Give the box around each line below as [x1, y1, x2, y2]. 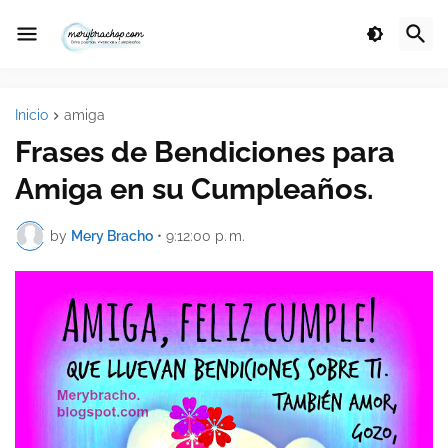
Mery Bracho [71, 227, 153, 244]
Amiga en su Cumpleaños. [15, 172, 374, 207]
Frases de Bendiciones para [15, 135, 395, 170]
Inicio [15, 107, 48, 123]
